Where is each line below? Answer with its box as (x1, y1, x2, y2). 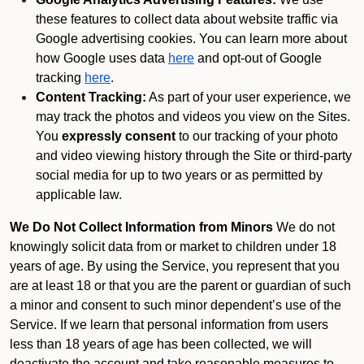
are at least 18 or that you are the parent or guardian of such (10, 279, 351, 292)
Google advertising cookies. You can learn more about (36, 32, 347, 45)
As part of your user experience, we (146, 90, 351, 104)
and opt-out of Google (194, 51, 322, 65)
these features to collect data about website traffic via (36, 12, 338, 26)
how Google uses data (36, 51, 165, 65)
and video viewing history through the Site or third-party (36, 149, 352, 162)
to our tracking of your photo (175, 129, 338, 143)
